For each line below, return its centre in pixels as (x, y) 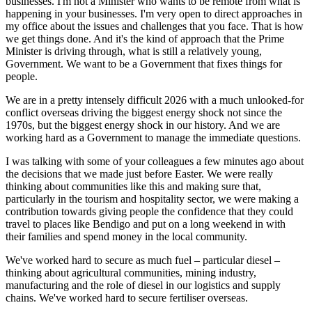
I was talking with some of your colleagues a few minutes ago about (155, 161)
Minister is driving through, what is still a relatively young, (134, 51)
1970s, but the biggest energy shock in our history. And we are (143, 125)
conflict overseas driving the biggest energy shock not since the (144, 112)
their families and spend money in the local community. (128, 236)
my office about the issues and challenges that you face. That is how (155, 26)
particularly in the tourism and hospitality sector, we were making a (152, 198)
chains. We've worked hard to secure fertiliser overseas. (128, 297)
